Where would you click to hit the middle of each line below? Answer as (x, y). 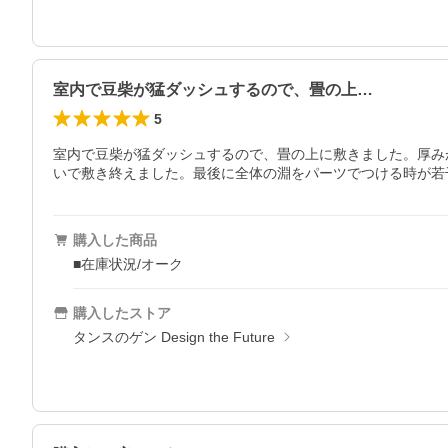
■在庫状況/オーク (128, 264)
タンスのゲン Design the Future (174, 337)
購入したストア (122, 313)
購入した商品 (115, 240)
